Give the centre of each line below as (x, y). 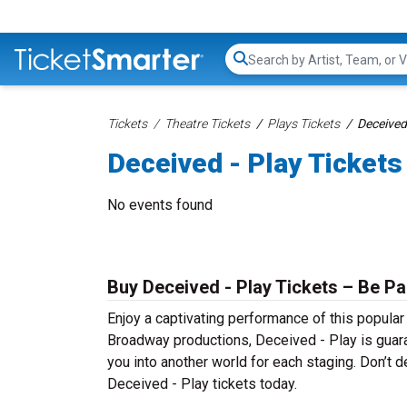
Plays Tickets (303, 124)
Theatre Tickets (207, 124)
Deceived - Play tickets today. (202, 384)
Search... (273, 68)
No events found (160, 205)
